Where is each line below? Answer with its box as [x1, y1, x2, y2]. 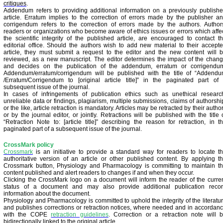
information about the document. [3, 190, 91, 197]
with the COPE [3, 211, 47, 218]
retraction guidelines [51, 211, 109, 218]
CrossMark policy [3, 141, 54, 148]
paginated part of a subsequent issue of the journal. [3, 125, 142, 132]
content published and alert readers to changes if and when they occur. [3, 169, 194, 176]
